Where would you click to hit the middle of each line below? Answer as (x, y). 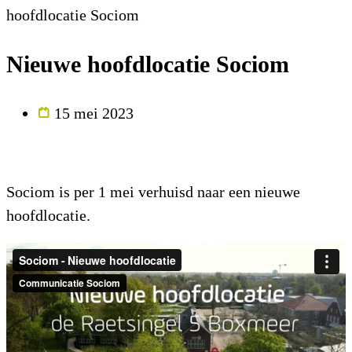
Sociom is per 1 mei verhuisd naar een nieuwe (153, 191)
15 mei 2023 (92, 113)
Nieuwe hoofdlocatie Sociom (148, 64)
